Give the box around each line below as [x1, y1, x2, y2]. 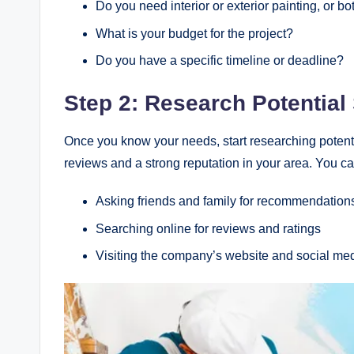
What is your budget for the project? [96, 26, 293, 40]
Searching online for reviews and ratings [96, 221, 321, 235]
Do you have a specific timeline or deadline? [96, 54, 344, 68]
